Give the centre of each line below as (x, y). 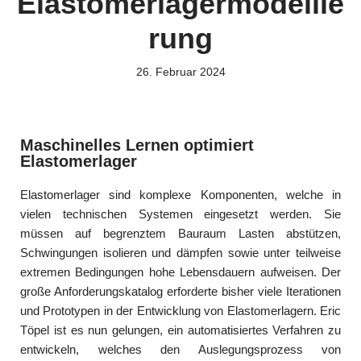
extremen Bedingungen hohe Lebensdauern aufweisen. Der (180, 272)
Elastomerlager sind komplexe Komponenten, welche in (180, 195)
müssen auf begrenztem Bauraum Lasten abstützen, (180, 233)
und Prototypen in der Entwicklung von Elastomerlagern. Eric (180, 311)
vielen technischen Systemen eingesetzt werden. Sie (180, 214)
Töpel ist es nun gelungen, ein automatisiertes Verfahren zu (180, 330)
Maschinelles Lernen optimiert (137, 145)
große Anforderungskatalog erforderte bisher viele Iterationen (180, 291)
